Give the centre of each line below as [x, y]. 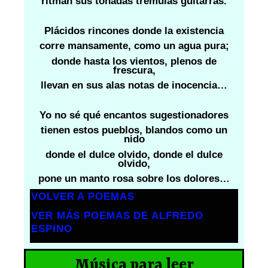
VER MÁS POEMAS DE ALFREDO [117, 216]
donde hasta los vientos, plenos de [134, 61]
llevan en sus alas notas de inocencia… [134, 85]
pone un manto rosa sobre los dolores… [134, 178]
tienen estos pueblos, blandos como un [134, 130]
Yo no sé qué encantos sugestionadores [134, 115]
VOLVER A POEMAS [83, 196]
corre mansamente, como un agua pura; [134, 46]
